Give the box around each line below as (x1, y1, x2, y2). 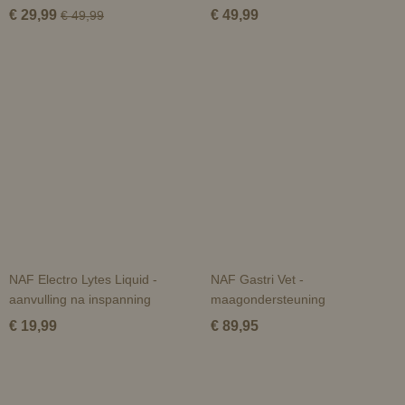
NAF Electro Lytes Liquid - (9, 272, 157, 287)
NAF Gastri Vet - (210, 272, 304, 287)
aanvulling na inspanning (9, 292, 151, 306)
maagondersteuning (210, 292, 325, 306)
